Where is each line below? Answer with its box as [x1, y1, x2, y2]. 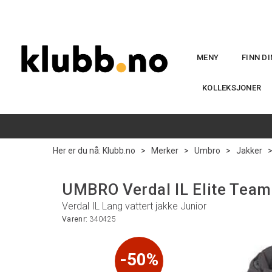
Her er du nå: [53, 146, 101, 155]
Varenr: [62, 215, 90, 223]
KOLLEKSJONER [202, 83, 262, 92]
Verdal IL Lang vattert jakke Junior [62, 200, 206, 212]
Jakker [236, 146, 262, 155]
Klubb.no [103, 146, 135, 155]
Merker [151, 146, 178, 155]
